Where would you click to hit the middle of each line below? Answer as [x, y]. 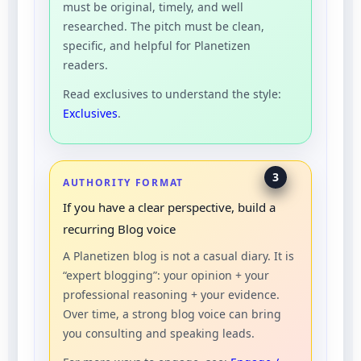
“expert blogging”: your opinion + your [166, 275]
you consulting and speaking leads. [159, 333]
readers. [85, 64]
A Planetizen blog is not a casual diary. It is [178, 255]
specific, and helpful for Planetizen [157, 45]
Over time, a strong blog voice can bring [172, 313]
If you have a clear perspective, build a [169, 207]
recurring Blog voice [119, 228]
